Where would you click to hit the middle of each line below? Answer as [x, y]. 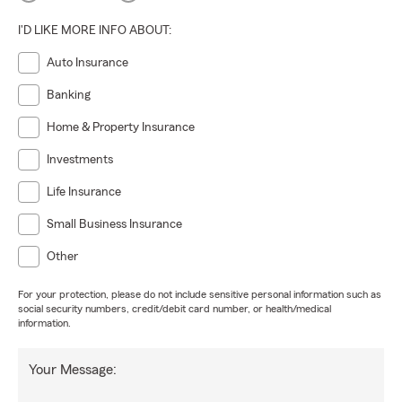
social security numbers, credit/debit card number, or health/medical [175, 309]
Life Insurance [84, 192]
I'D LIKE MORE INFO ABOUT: [95, 31]
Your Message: [73, 370]
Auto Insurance [87, 63]
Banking [69, 95]
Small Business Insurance [114, 224]
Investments [80, 160]
